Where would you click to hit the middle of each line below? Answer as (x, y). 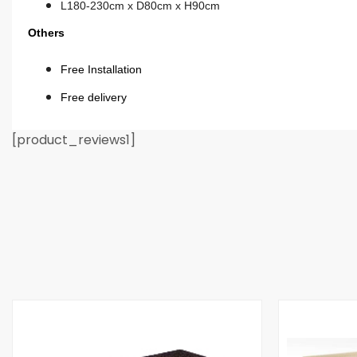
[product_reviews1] (74, 140)
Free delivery (93, 97)
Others (46, 33)
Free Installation (101, 70)
